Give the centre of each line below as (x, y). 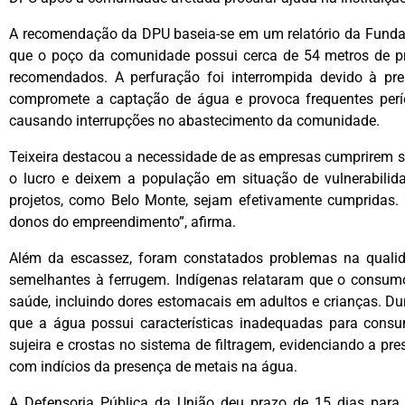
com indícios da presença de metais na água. (155, 367)
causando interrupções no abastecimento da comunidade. (196, 121)
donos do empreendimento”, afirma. (124, 222)
